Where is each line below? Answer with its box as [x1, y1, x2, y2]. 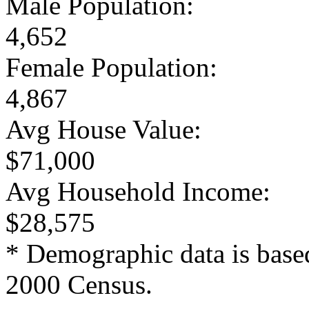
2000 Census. [6, 269, 152, 299]
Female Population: [6, 52, 217, 82]
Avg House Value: [6, 114, 201, 144]
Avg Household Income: [6, 176, 270, 206]
